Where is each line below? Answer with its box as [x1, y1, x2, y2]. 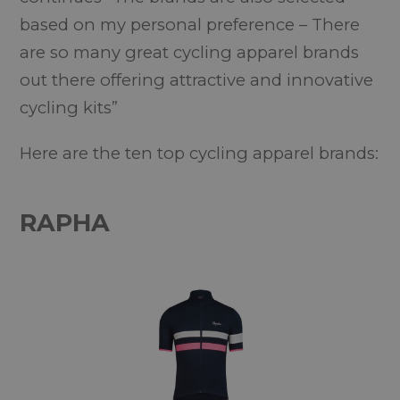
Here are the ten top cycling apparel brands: [20, 143, 379, 163]
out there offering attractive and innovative [20, 70, 374, 90]
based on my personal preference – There [20, 14, 361, 35]
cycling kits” [20, 97, 119, 118]
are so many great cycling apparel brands [20, 42, 360, 62]
